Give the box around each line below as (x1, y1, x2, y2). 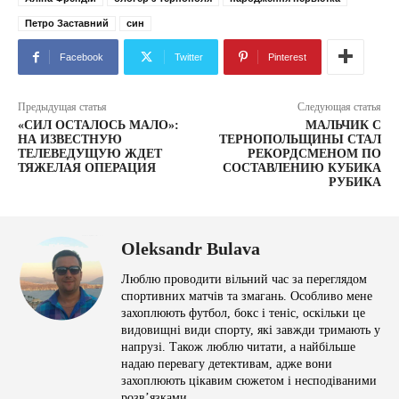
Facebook (60, 52, 103, 62)
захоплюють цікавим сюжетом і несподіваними (121, 374, 377, 387)
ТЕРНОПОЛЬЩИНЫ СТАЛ (218, 133, 381, 146)
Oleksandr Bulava (121, 239, 260, 258)
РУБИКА (328, 175, 381, 189)
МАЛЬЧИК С (305, 118, 381, 132)
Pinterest (268, 52, 306, 62)
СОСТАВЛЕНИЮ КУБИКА (222, 161, 381, 175)
